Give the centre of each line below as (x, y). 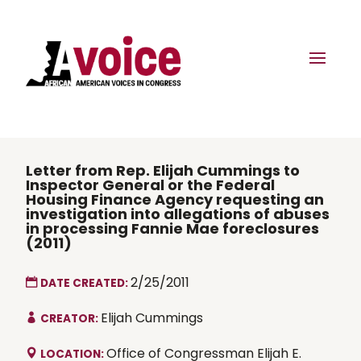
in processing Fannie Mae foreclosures (172, 228)
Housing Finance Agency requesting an (175, 199)
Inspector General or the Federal (150, 185)
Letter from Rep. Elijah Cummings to (163, 170)
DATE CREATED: (85, 283)
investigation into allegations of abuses (178, 214)
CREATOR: (71, 318)
